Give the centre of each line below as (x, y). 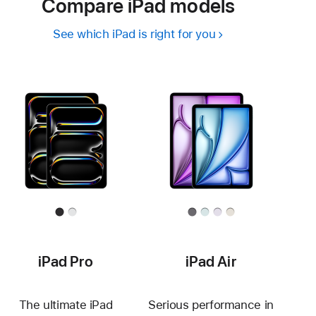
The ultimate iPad (66, 305)
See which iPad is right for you (134, 34)
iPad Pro (66, 262)
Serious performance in (211, 305)
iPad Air (211, 262)
